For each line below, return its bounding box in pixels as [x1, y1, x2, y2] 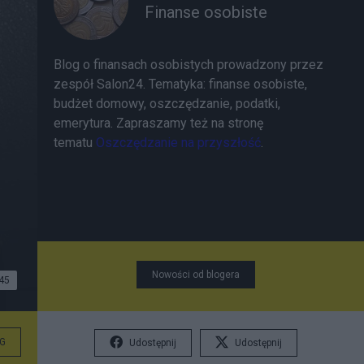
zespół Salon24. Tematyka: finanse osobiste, [54, 76, 307, 92]
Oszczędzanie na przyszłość [96, 135, 261, 150]
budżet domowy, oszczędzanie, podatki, [54, 96, 280, 111]
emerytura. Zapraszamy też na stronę [54, 115, 263, 131]
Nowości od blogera [152, 269, 240, 280]
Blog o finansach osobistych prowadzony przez [54, 57, 323, 72]
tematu [54, 135, 96, 150]
